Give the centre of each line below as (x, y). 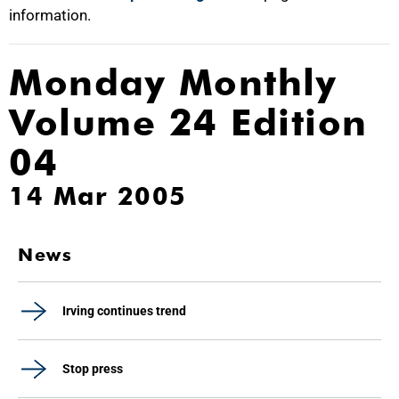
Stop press (93, 369)
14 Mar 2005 (98, 196)
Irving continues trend (124, 311)
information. (50, 15)
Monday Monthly (173, 82)
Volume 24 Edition (188, 122)
